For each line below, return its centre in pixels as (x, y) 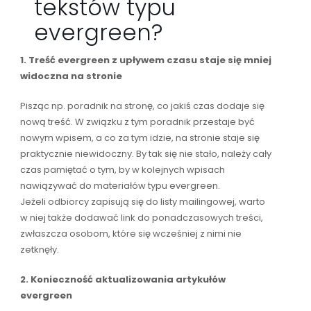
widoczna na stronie (71, 76)
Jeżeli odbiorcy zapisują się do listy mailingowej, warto (142, 201)
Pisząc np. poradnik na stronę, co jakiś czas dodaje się (142, 106)
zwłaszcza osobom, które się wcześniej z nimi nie (131, 233)
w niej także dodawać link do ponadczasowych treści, (141, 217)
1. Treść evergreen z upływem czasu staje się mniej (145, 60)
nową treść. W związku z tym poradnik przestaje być (137, 121)
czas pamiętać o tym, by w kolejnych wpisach (122, 169)
